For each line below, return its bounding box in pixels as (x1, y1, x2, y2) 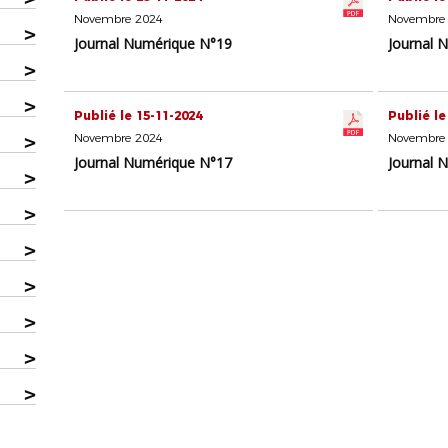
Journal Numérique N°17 (74, 153, 233, 173)
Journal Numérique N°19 (74, 34, 233, 54)
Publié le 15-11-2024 (74, 108, 203, 124)
